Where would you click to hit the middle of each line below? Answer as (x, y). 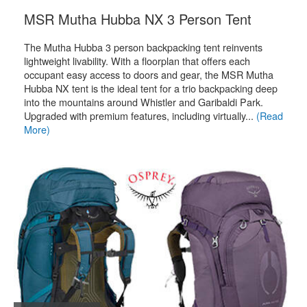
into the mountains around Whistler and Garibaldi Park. (144, 102)
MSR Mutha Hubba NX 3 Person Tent (138, 19)
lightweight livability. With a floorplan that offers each (137, 61)
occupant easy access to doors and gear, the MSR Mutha (149, 74)
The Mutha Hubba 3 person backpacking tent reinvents (143, 47)
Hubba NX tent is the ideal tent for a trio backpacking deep (151, 88)
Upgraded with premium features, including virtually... (140, 115)
